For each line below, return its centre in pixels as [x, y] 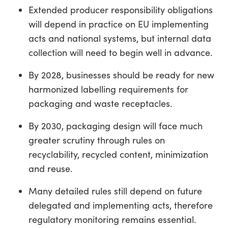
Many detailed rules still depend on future [115, 191]
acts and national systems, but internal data [120, 38]
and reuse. [50, 169]
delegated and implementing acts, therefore [121, 205]
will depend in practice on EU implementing [119, 24]
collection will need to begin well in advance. [120, 53]
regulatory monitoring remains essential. [112, 220]
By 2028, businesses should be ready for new [121, 75]
